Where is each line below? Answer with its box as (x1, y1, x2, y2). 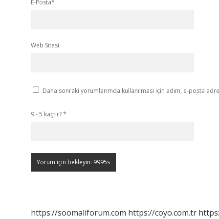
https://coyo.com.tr (128, 207, 197, 218)
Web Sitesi (31, 41, 59, 49)
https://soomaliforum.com (31, 207, 126, 218)
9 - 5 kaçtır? (31, 110, 63, 118)
